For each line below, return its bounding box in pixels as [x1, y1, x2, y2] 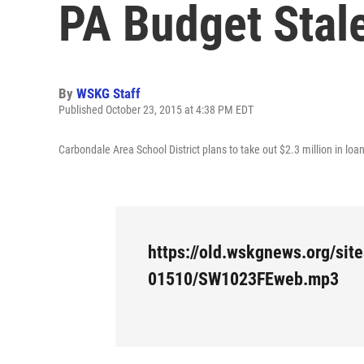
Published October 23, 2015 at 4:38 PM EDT [58, 103, 253, 116]
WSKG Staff [76, 85, 141, 102]
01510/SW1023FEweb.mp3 [148, 269, 339, 289]
